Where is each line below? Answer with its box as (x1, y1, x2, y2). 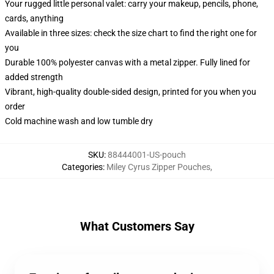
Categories (62, 162, 103, 172)
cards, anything (5, 13, 64, 23)
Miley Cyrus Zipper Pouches (106, 162, 210, 172)
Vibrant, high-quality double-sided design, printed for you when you (5, 87, 256, 97)
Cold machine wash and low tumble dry (5, 116, 153, 126)
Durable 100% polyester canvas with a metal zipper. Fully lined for (5, 57, 250, 67)
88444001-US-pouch (108, 150, 186, 160)
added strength (5, 72, 63, 82)
